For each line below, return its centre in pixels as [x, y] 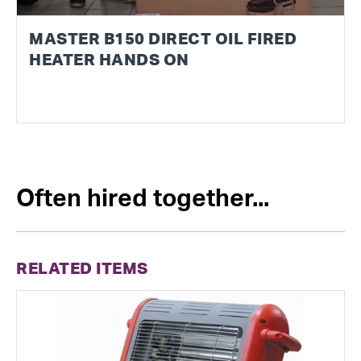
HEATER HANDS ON [109, 59]
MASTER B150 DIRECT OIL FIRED [163, 38]
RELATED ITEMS [82, 268]
